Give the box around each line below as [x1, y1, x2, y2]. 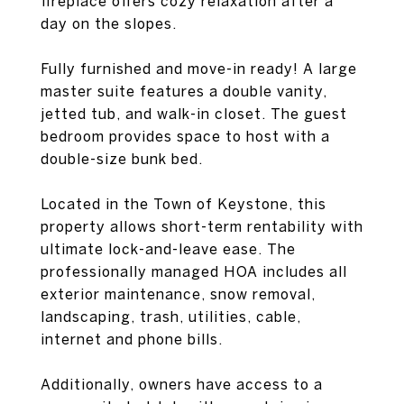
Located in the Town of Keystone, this [41, 196, 326, 212]
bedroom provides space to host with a [41, 128, 330, 144]
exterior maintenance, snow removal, [41, 286, 316, 302]
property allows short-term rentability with [41, 218, 363, 234]
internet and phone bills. [41, 331, 223, 347]
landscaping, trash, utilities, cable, [41, 308, 301, 325]
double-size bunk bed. [41, 151, 203, 167]
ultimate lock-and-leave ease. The [41, 241, 296, 257]
